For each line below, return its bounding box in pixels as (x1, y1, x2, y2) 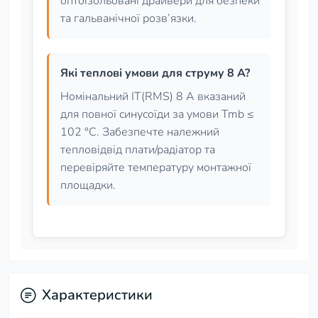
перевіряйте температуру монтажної (60, 160, 251, 175)
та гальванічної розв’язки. (60, 11, 197, 26)
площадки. (60, 177, 116, 193)
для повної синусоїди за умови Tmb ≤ (60, 106, 254, 122)
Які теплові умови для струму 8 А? (60, 65, 250, 81)
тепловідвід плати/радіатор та (60, 142, 215, 158)
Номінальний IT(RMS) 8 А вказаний (60, 89, 246, 104)
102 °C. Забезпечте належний (60, 124, 219, 140)
